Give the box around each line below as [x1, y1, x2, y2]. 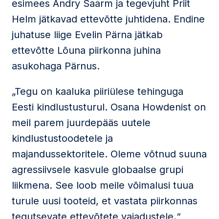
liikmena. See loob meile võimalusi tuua [12, 179, 194, 191]
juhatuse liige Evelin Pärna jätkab [12, 29, 163, 41]
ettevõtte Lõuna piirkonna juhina [12, 44, 161, 56]
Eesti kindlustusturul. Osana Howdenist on [12, 101, 206, 113]
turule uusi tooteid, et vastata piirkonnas [12, 195, 197, 207]
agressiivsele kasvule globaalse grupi [12, 164, 183, 175]
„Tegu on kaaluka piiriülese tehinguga [12, 86, 183, 97]
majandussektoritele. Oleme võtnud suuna [12, 148, 207, 160]
